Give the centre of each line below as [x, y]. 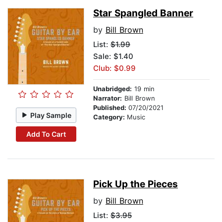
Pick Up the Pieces [136, 184]
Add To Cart [46, 134]
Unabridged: [112, 89]
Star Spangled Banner [143, 13]
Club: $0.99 [114, 68]
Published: [111, 108]
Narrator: [108, 98]
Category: [110, 117]
